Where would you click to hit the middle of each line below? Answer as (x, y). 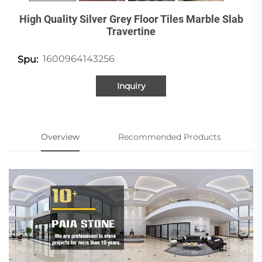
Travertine (131, 31)
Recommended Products (169, 137)
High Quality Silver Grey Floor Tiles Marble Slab (131, 19)
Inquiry (131, 86)
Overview (61, 137)
